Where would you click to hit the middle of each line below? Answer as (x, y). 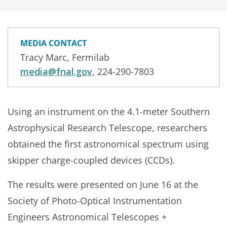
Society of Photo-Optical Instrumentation (95, 201)
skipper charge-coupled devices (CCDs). (91, 160)
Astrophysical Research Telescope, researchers (107, 128)
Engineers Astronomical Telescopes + (87, 217)
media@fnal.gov (56, 71)
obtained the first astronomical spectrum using (108, 144)
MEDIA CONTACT (53, 43)
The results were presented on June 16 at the (103, 184)
